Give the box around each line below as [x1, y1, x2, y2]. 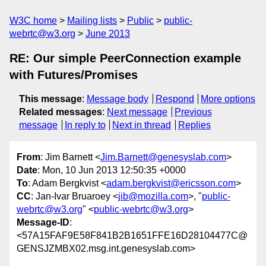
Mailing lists [67, 15, 117, 26]
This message [19, 94, 82, 104]
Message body [87, 94, 148, 104]
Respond [155, 94, 194, 104]
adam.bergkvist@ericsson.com [106, 178, 236, 189]
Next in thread [112, 120, 172, 130]
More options [201, 94, 256, 104]
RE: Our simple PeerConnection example [9, 52, 241, 65]
